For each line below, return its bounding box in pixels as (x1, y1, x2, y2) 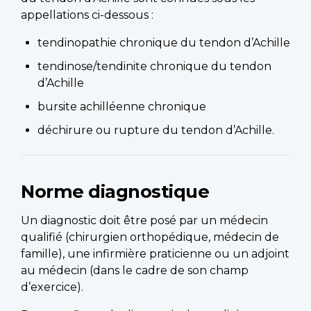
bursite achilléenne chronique (37, 100, 206, 114)
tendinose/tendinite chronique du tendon (37, 60, 271, 74)
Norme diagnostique (21, 180, 209, 203)
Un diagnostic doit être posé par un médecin (21, 214, 268, 228)
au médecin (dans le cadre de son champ (21, 264, 249, 278)
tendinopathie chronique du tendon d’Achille (37, 36, 290, 50)
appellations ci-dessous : (21, 8, 153, 22)
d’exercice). (21, 280, 83, 294)
